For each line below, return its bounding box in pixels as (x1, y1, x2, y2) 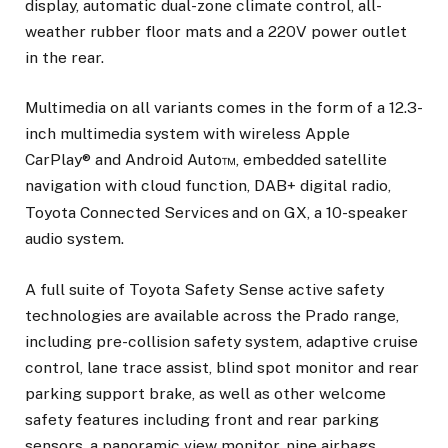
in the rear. (25, 47, 104, 67)
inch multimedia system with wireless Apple (25, 124, 350, 144)
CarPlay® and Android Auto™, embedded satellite (25, 150, 387, 170)
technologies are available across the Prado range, (25, 305, 399, 325)
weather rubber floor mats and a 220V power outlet (25, 21, 407, 41)
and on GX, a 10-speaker (232, 203, 408, 223)
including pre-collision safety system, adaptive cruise (25, 331, 418, 351)
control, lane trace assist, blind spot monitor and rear (25, 357, 419, 377)
